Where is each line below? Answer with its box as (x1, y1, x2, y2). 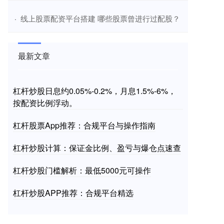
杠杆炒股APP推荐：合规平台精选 (13, 187, 133, 199)
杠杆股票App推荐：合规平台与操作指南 (13, 119, 155, 131)
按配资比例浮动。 (13, 97, 77, 109)
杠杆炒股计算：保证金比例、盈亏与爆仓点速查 (13, 142, 181, 154)
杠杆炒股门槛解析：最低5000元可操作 (13, 164, 151, 176)
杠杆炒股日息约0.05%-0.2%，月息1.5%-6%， (13, 85, 176, 97)
